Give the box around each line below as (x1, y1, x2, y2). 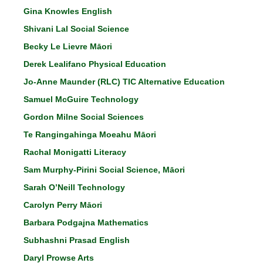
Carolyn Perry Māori (23, 200, 102, 210)
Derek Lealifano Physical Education (23, 59, 166, 69)
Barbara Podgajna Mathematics (23, 218, 149, 227)
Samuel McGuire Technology (23, 95, 139, 104)
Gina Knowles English (23, 6, 112, 16)
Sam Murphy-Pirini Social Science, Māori (23, 165, 185, 174)
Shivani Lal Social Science (23, 24, 131, 33)
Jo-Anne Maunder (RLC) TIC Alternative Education (23, 77, 225, 86)
